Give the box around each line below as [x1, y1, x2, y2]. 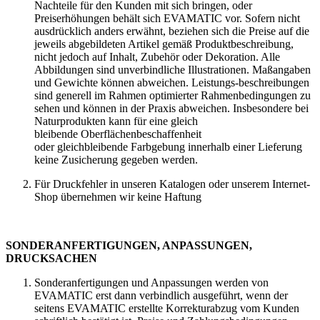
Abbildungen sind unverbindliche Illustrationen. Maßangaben [34, 63, 311, 76]
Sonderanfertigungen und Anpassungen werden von [34, 276, 269, 289]
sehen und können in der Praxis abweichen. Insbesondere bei [34, 101, 309, 114]
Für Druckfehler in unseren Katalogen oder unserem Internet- [34, 177, 310, 190]
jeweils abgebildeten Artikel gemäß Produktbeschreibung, [34, 37, 294, 50]
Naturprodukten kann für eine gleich [34, 114, 198, 127]
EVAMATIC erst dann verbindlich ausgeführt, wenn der [34, 289, 288, 301]
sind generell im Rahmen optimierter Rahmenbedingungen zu [34, 89, 311, 101]
